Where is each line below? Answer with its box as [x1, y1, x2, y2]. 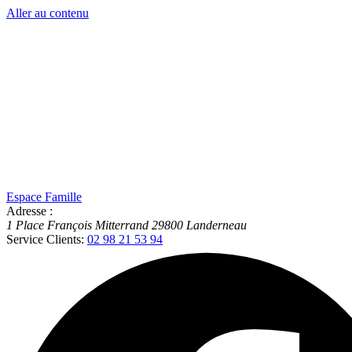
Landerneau [186, 218, 247, 232]
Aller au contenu [6, 6, 89, 20]
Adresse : [6, 204, 53, 218]
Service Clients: [6, 233, 84, 246]
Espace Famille [6, 190, 82, 203]
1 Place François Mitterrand [6, 218, 148, 232]
